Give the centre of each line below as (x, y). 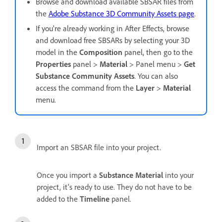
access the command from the (86, 87)
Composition (101, 52)
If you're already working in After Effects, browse (112, 28)
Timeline (95, 198)
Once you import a (68, 175)
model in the (57, 52)
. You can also (156, 76)
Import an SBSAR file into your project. (99, 147)
